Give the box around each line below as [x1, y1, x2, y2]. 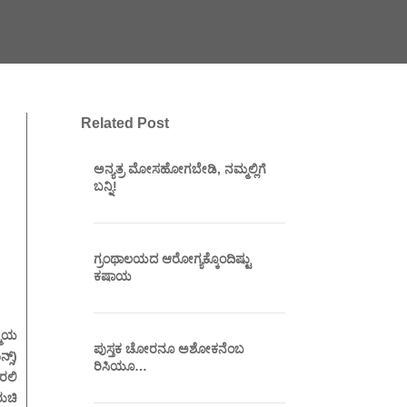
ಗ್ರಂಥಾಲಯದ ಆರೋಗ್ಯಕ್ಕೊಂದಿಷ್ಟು [94, 251, 252, 266]
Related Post [81, 115, 170, 132]
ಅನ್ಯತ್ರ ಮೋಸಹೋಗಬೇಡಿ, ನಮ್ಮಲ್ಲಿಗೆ [94, 161, 267, 176]
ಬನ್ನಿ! [94, 178, 118, 194]
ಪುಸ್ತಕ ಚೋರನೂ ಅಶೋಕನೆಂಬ [94, 341, 245, 356]
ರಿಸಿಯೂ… [94, 358, 148, 373]
